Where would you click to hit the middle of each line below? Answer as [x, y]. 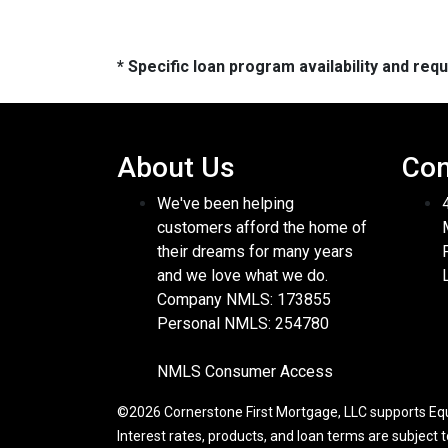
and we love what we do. [242, 276]
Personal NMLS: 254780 [243, 324]
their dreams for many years [255, 252]
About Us [176, 168]
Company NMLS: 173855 [244, 300]
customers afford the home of [262, 228]
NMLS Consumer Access [245, 372]
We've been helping [225, 204]
